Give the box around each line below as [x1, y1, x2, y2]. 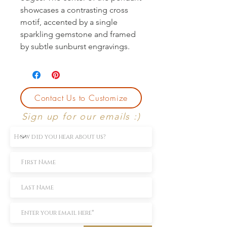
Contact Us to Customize [34, 92, 128, 103]
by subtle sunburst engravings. [20, 41, 130, 51]
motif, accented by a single [20, 17, 118, 27]
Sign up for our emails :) [21, 110, 141, 122]
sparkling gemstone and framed [20, 29, 136, 39]
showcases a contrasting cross [20, 5, 128, 15]
